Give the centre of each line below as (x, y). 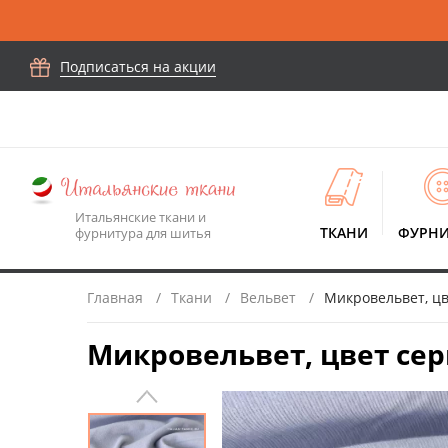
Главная (115, 297)
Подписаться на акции (138, 66)
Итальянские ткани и (140, 216)
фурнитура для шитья (143, 232)
